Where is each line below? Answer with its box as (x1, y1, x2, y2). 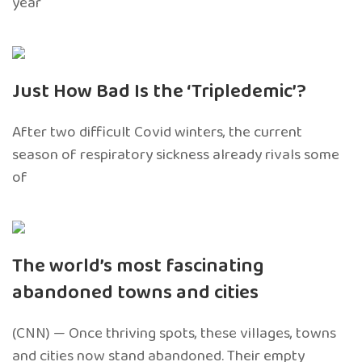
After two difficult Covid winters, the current (12, 119, 302, 145)
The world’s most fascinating (12, 250, 264, 282)
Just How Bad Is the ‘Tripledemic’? (12, 75, 306, 107)
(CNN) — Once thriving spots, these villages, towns (12, 320, 336, 346)
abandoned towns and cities (12, 276, 259, 309)
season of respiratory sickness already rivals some (12, 141, 339, 167)
